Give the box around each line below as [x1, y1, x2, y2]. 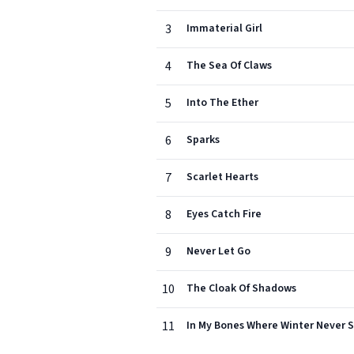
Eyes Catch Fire [186, 206, 262, 222]
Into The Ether [186, 95, 258, 111]
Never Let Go [186, 243, 250, 259]
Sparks [186, 132, 220, 148]
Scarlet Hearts [186, 169, 258, 185]
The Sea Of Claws [186, 58, 272, 73]
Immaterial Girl [186, 21, 262, 36]
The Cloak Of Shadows [186, 281, 296, 296]
